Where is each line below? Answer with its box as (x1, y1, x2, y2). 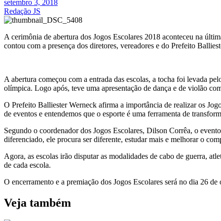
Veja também (4, 196, 71, 209)
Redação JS (4, 6, 40, 15)
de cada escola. (4, 160, 51, 169)
